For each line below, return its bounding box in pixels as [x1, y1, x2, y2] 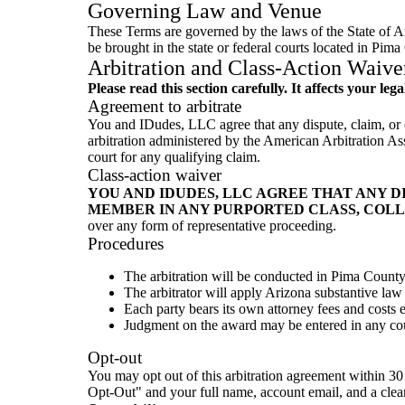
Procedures [88, 234, 164, 253]
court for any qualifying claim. [88, 149, 260, 165]
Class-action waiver [88, 165, 221, 184]
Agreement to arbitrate [88, 97, 241, 116]
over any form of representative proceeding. [88, 218, 336, 233]
